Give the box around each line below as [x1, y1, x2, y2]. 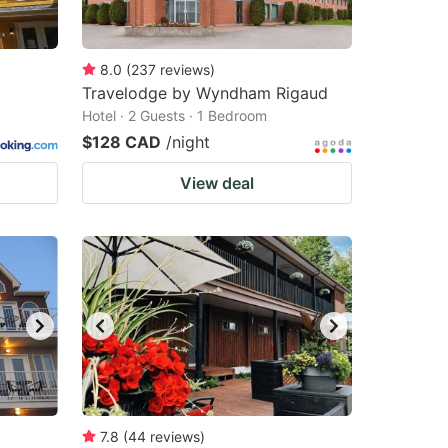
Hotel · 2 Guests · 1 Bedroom [82, 107, 267, 124]
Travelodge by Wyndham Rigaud [82, 83, 328, 103]
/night [166, 132, 210, 152]
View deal [180, 173, 254, 193]
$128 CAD [82, 132, 161, 152]
